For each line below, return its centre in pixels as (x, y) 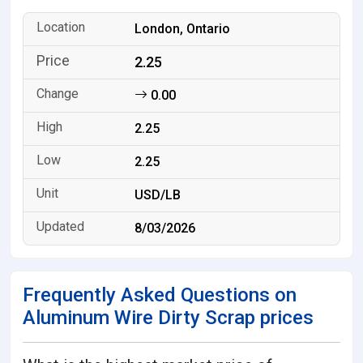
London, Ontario (183, 28)
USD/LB (158, 194)
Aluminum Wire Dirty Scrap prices (168, 317)
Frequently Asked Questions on (160, 295)
